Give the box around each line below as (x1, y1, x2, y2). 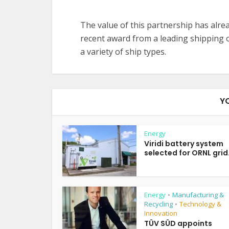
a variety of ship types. (80, 46, 166, 57)
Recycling (144, 199, 173, 209)
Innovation (144, 209, 177, 218)
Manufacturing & (172, 190, 224, 199)
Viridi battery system (144, 139, 223, 149)
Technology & (179, 199, 221, 209)
